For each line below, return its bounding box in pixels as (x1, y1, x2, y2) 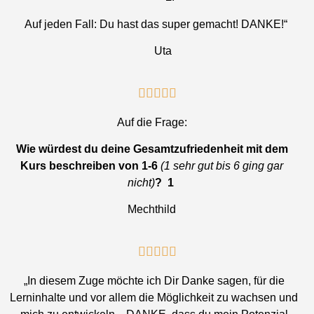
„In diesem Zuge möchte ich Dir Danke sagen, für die (23, 274, 285, 287)
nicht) (127, 176, 155, 189)
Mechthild (128, 203, 177, 216)
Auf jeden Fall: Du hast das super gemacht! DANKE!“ (24, 18, 287, 30)
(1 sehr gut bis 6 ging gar (161, 159, 284, 172)
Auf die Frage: (116, 116, 187, 128)
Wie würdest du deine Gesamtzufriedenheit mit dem (15, 142, 288, 155)
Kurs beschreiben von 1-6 (20, 159, 161, 172)
